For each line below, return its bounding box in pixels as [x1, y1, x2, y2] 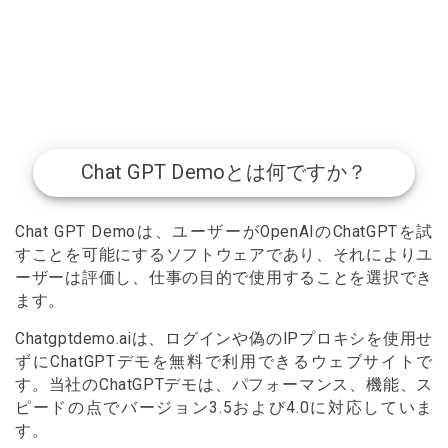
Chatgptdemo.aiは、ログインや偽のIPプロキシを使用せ [15, 330, 433, 349]
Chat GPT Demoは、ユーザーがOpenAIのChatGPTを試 [15, 222, 433, 241]
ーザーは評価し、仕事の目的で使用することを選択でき [15, 268, 433, 287]
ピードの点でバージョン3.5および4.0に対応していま [15, 399, 433, 418]
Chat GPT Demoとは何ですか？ [81, 160, 367, 185]
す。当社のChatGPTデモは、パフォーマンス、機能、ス [15, 376, 433, 395]
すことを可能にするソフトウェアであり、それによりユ [15, 245, 433, 264]
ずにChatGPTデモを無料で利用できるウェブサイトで [15, 353, 433, 372]
